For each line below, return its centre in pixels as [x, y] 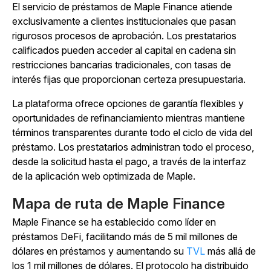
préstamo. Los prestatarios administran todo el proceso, [133, 147]
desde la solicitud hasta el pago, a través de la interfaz [129, 162]
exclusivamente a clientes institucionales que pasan [124, 21]
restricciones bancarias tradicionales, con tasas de [122, 65]
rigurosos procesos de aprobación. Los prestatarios [124, 36]
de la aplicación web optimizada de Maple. [104, 176]
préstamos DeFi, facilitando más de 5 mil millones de [125, 237]
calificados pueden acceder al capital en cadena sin [124, 51]
